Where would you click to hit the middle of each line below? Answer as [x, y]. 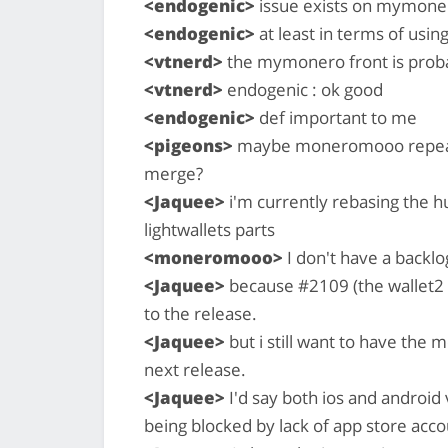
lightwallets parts [209, 229]
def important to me [336, 117]
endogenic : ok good [303, 89]
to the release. [200, 313]
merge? [173, 173]
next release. [195, 369]
